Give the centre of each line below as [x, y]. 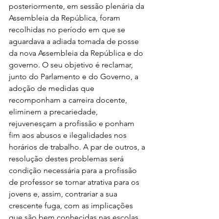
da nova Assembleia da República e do [77, 53]
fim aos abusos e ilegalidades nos [69, 135]
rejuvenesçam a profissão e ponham [73, 123]
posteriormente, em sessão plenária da [77, 6]
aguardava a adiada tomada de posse [75, 41]
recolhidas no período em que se [68, 29]
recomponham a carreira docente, [69, 100]
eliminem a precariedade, [54, 111]
